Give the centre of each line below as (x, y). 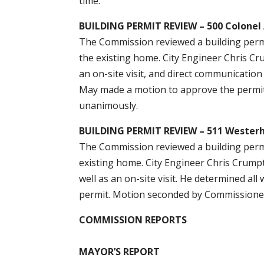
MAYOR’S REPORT (120, 251)
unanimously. (109, 105)
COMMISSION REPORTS (133, 220)
